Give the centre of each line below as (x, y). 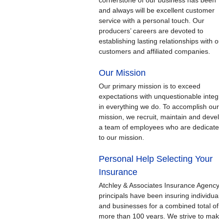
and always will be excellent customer (157, 11)
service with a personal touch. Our (152, 21)
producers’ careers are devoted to (151, 31)
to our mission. (121, 138)
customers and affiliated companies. (154, 52)
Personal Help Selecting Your (156, 159)
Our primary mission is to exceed (150, 86)
